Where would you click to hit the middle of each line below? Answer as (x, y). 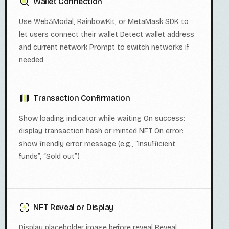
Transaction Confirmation (82, 98)
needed (31, 60)
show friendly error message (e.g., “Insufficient (97, 144)
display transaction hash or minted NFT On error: (101, 131)
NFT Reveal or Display (73, 208)
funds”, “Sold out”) (49, 157)
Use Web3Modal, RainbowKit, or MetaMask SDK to (104, 22)
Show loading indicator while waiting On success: (102, 119)
